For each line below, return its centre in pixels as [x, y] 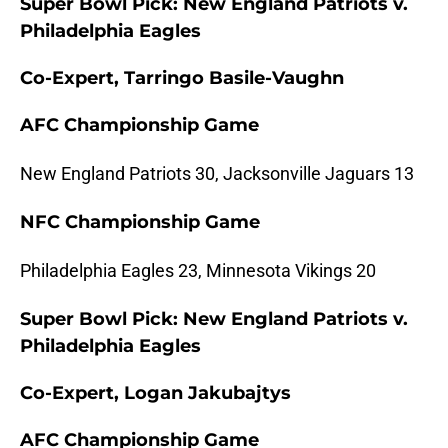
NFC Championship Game [140, 222]
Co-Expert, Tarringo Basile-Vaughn [182, 78]
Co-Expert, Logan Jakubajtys [155, 393]
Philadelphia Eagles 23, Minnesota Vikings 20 [198, 271]
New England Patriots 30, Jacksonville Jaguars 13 [217, 174]
